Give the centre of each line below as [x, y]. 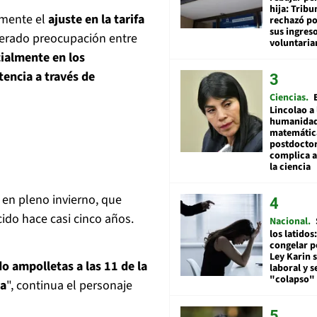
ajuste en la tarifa [96, 20]
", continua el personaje [69, 286]
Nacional [289, 222]
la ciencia [290, 167]
